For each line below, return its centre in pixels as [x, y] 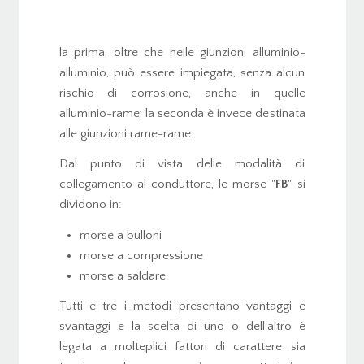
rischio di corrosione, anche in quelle [182, 93]
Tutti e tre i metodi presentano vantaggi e [182, 306]
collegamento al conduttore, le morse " [167, 184]
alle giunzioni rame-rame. [126, 133]
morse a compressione [141, 255]
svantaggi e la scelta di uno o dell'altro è [182, 327]
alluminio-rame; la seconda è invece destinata [182, 113]
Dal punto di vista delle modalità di [182, 164]
